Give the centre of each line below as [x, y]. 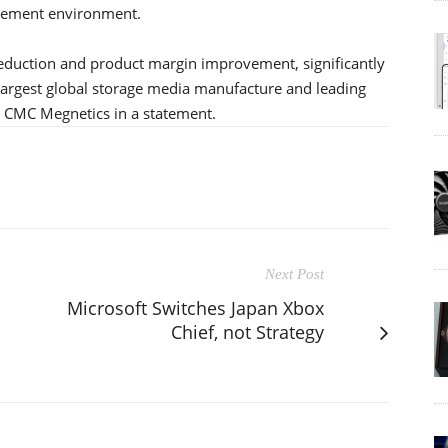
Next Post [294, 273]
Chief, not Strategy [247, 331]
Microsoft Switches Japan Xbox [195, 307]
